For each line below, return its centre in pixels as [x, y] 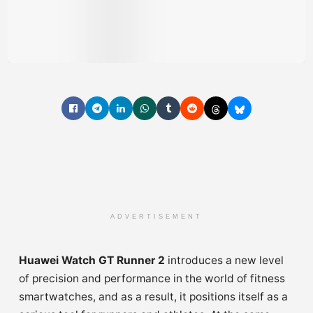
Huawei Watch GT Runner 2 [92, 260]
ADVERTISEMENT [156, 217]
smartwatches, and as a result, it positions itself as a [153, 297]
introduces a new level [224, 260]
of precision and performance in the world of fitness [152, 278]
